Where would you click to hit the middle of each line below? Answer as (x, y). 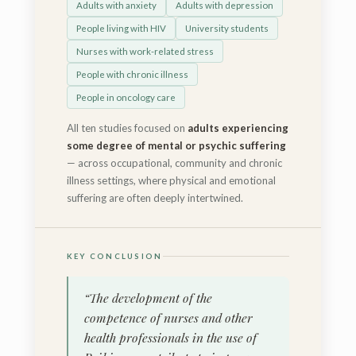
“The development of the (148, 297)
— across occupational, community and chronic (174, 163)
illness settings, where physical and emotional (171, 180)
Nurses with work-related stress (145, 51)
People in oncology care (126, 97)
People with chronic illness (132, 74)
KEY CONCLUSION (114, 256)
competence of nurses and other (168, 317)
